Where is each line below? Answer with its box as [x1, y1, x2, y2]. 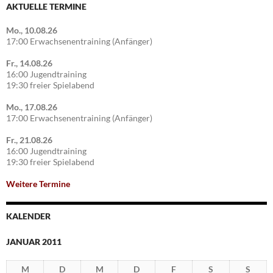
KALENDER [6, 211, 51, 222]
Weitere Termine [6, 179, 70, 190]
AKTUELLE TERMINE [6, 1, 87, 12]
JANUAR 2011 [6, 236, 62, 247]
